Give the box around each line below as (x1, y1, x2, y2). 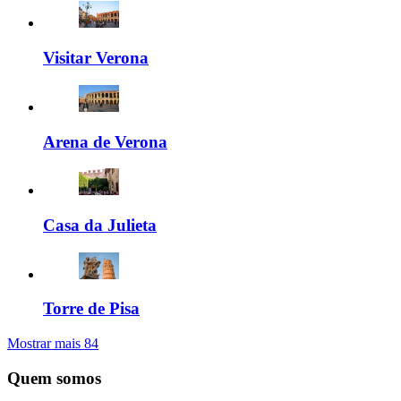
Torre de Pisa (43, 299, 140, 319)
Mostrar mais (7, 336, 84, 352)
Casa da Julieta (43, 216, 157, 235)
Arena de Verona (43, 132, 167, 151)
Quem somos (7, 368, 101, 388)
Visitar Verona (43, 48, 149, 68)
